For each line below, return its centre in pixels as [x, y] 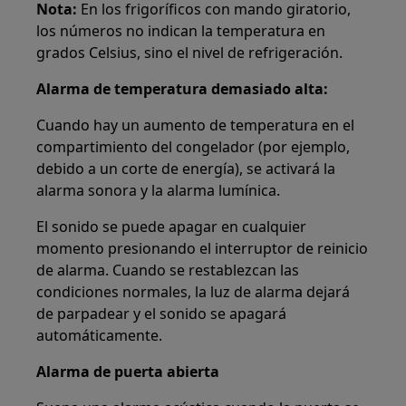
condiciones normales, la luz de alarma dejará [193, 292]
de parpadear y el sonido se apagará [162, 314]
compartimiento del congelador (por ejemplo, [193, 147]
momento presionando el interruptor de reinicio [203, 249]
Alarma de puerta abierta [128, 372]
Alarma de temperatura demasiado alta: [183, 89]
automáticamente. [100, 336]
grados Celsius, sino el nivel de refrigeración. [190, 53]
